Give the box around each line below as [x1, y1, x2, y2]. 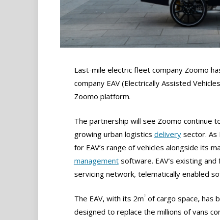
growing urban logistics [74, 129, 154, 139]
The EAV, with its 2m [74, 193, 144, 203]
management [74, 155, 119, 165]
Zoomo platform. [74, 91, 131, 101]
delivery [154, 129, 181, 139]
